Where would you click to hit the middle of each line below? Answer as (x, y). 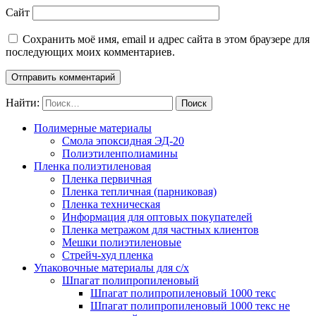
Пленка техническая (111, 204)
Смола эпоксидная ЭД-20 (123, 140)
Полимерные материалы (93, 128)
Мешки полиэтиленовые (122, 242)
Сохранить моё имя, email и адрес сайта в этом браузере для (166, 39)
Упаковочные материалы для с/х (111, 267)
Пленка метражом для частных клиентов (160, 229)
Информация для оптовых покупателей (157, 217)
